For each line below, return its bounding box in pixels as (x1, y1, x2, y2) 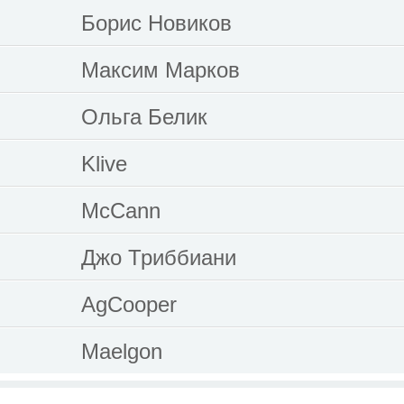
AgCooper (81, 292, 177, 317)
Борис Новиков (81, 11, 232, 36)
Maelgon (81, 339, 162, 364)
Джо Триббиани (81, 245, 236, 271)
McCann (81, 198, 161, 224)
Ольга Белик (81, 105, 207, 130)
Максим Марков (81, 58, 240, 83)
